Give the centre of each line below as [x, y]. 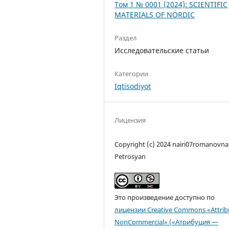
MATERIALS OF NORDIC [155, 15]
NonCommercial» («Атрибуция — [167, 222]
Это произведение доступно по [165, 198]
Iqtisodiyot [133, 86]
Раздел [126, 38]
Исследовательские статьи [162, 51]
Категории [132, 74]
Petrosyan [130, 157]
